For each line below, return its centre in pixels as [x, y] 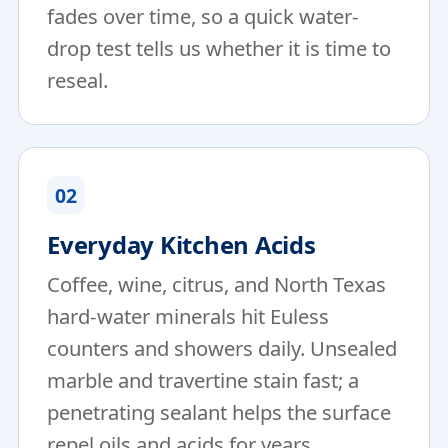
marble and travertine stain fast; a [203, 380]
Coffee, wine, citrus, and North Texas [216, 284]
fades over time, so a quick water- [203, 16]
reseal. [77, 80]
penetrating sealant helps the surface [219, 412]
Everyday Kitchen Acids [181, 244]
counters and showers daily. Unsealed [222, 348]
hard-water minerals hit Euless [188, 316]
